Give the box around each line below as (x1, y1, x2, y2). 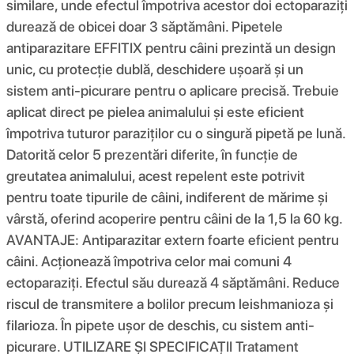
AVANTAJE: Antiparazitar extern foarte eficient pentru (6, 231, 339, 248)
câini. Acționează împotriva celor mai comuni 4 (6, 252, 292, 269)
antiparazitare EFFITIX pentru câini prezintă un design (6, 39, 336, 56)
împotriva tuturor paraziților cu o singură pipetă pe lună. (6, 124, 345, 141)
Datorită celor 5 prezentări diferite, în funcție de (6, 145, 298, 163)
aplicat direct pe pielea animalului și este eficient (6, 103, 304, 120)
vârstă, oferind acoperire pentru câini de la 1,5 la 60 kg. (6, 209, 342, 227)
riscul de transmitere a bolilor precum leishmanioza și (6, 295, 333, 312)
